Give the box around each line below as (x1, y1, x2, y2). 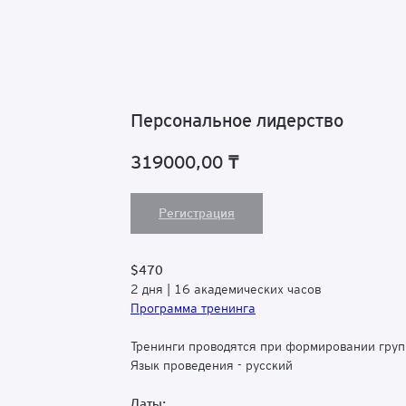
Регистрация (159, 206, 235, 221)
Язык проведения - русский (130, 358, 293, 373)
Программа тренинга (130, 301, 256, 316)
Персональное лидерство (130, 110, 343, 131)
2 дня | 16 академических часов (130, 282, 321, 297)
